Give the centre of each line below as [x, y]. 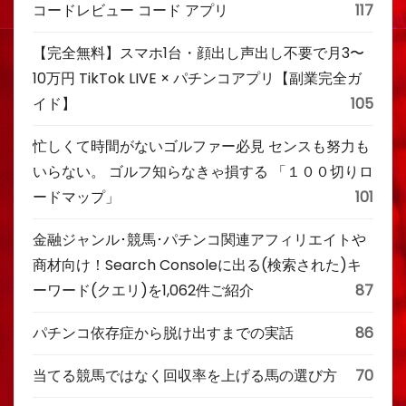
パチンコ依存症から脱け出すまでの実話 [163, 333]
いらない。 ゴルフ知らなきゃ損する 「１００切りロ [203, 172]
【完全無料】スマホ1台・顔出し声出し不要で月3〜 [198, 53]
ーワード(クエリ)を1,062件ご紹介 [143, 290]
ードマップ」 [76, 197]
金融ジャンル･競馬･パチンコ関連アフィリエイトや [199, 240]
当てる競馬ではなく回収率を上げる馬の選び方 [185, 376]
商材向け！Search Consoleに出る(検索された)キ [197, 265]
